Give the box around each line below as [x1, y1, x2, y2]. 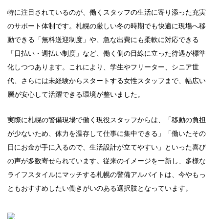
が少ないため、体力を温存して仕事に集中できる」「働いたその [7, 130, 206, 137]
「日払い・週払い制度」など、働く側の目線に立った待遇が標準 [7, 49, 206, 57]
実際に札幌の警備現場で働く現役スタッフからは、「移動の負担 [7, 116, 206, 124]
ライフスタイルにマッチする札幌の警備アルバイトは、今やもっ [7, 171, 206, 178]
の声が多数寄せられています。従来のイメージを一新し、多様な [7, 157, 206, 165]
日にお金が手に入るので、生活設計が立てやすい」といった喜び [7, 143, 206, 151]
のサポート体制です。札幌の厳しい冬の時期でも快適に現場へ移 [7, 22, 206, 30]
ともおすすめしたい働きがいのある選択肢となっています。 [7, 184, 192, 192]
